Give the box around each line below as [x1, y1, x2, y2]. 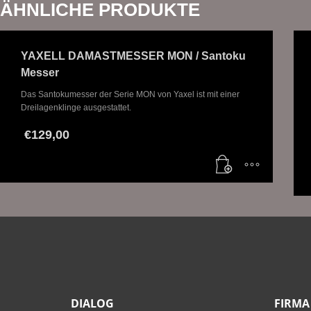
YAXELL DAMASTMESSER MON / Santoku [21, 50, 246, 62]
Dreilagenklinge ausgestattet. [21, 103, 131, 113]
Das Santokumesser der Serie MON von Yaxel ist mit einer [21, 90, 239, 100]
